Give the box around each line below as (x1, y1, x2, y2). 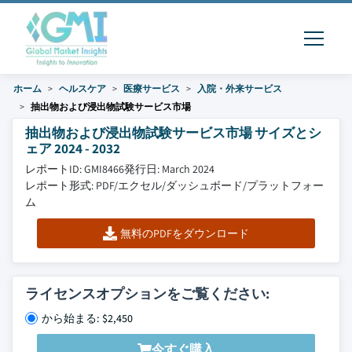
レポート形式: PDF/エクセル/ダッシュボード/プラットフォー (25, 178, 324, 192)
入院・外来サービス (197, 82, 282, 94)
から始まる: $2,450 (42, 311, 133, 325)
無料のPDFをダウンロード (119, 226, 249, 240)
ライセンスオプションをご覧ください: (25, 284, 269, 302)
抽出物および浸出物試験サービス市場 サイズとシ (25, 123, 321, 141)
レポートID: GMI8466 (25, 162, 124, 176)
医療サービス (123, 82, 180, 94)
